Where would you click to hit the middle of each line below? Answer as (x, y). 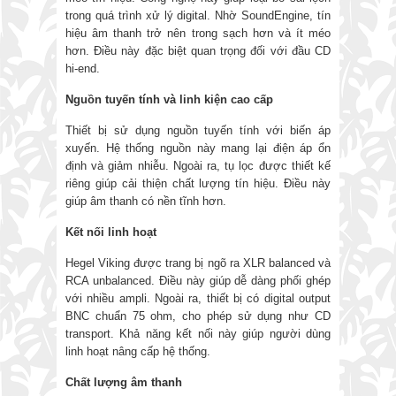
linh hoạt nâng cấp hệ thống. (138, 351)
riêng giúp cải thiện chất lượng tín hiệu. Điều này (198, 183)
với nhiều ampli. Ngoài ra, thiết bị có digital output (198, 298)
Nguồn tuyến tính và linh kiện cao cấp (169, 99)
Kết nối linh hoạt (111, 232)
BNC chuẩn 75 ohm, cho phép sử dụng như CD (198, 316)
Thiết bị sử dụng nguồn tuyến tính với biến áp (198, 130)
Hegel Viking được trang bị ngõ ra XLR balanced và (198, 263)
